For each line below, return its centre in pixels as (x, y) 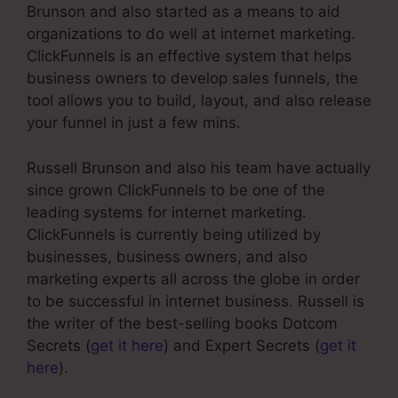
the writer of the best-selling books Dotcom (182, 323)
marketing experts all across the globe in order (193, 279)
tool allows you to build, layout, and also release (199, 101)
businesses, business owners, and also (167, 256)
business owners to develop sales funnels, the (192, 79)
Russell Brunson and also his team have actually (199, 167)
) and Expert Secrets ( (242, 345)
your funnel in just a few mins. (134, 123)
